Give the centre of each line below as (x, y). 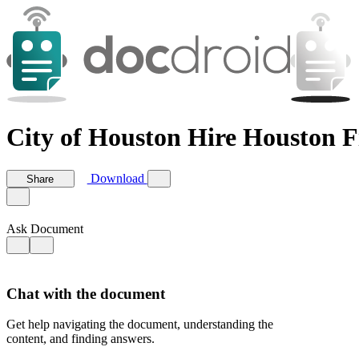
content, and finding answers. (81, 339)
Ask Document (45, 228)
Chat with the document (86, 293)
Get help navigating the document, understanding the (140, 325)
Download (117, 179)
